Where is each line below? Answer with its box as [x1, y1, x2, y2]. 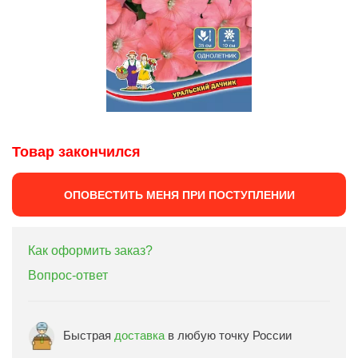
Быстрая [63, 328, 114, 342]
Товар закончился [12, 144, 141, 160]
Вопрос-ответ [28, 268, 108, 282]
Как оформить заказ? [28, 244, 153, 257]
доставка [114, 328, 165, 342]
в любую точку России [165, 328, 292, 342]
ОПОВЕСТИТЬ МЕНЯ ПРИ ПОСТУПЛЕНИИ [63, 188, 295, 201]
